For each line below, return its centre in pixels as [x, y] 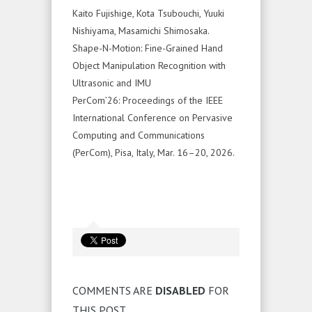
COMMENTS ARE [114, 290]
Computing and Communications [139, 135]
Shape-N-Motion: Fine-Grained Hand [148, 48]
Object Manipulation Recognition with [149, 65]
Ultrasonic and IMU [112, 83]
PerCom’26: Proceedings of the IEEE [148, 100]
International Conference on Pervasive [153, 117]
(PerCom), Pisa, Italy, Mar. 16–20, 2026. [154, 152]
